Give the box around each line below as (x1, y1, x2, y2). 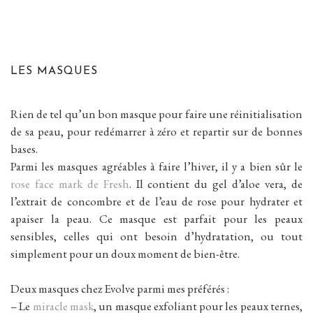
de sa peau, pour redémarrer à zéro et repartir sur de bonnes (10, 123, 303, 139)
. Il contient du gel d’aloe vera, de (129, 175, 303, 191)
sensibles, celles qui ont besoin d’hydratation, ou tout (10, 228, 303, 244)
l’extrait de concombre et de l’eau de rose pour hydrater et (10, 193, 303, 209)
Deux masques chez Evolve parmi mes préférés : (10, 280, 229, 296)
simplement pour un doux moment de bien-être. (10, 245, 240, 261)
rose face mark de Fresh (10, 175, 129, 191)
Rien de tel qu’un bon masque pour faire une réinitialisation (10, 105, 303, 122)
